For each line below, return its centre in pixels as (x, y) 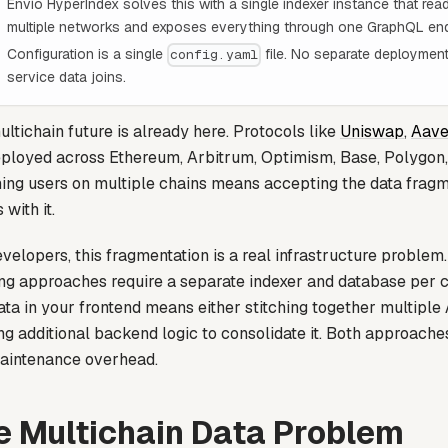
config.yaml (214, 55)
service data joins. (66, 76)
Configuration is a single (87, 53)
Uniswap (372, 131)
